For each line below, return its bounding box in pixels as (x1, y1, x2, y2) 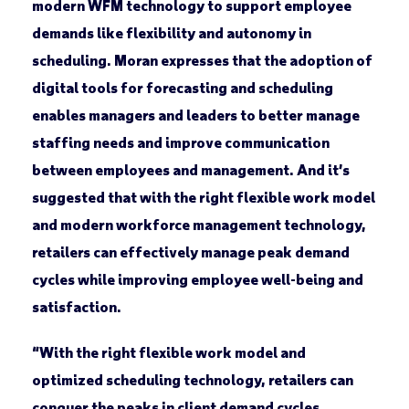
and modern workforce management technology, (31, 215, 366, 234)
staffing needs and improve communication (31, 133, 330, 152)
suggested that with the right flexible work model (31, 188, 375, 206)
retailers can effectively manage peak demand (31, 243, 350, 261)
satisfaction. (31, 298, 121, 316)
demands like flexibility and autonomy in (31, 24, 311, 42)
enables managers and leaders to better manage (31, 106, 360, 124)
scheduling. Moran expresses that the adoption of (31, 51, 372, 69)
